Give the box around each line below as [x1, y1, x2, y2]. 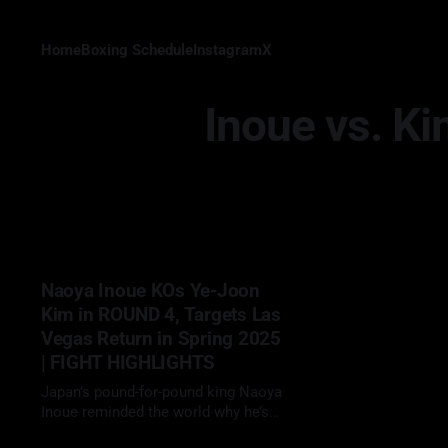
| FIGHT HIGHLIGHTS [40, 351, 216, 374]
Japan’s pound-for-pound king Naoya [40, 384, 282, 401]
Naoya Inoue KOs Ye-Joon [40, 279, 260, 302]
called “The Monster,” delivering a [40, 424, 261, 441]
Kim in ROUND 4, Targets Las [40, 303, 281, 326]
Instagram [192, 41, 262, 59]
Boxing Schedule [80, 41, 193, 59]
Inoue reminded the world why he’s [40, 404, 269, 421]
